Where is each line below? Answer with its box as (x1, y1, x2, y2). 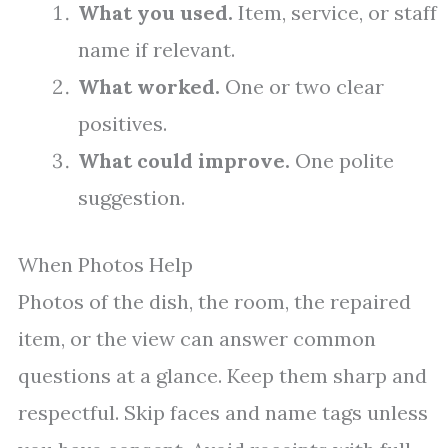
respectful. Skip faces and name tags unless (18, 400, 428, 426)
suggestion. (78, 185, 185, 211)
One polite (290, 148, 394, 174)
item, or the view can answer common (18, 326, 376, 352)
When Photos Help (18, 252, 193, 278)
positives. (78, 111, 167, 137)
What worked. (78, 74, 220, 100)
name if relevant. (78, 37, 235, 63)
